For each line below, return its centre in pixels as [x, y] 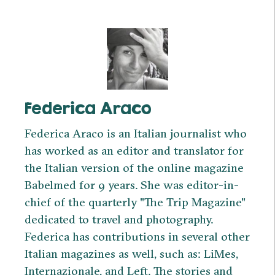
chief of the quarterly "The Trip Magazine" [135, 202]
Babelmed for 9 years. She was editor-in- [132, 184]
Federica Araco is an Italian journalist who [136, 133]
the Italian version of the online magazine [134, 167]
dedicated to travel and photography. [119, 219]
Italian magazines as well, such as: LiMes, [131, 253]
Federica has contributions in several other [137, 236]
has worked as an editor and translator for [134, 150]
